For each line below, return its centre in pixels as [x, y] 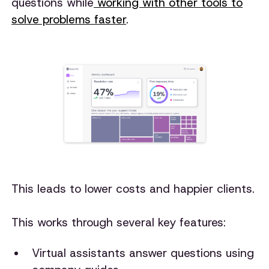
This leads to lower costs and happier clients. [133, 189]
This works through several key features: [119, 222]
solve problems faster [69, 19]
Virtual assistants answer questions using [143, 253]
